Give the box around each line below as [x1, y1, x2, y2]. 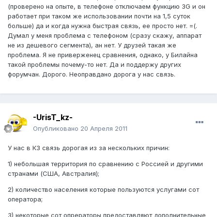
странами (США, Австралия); [8, 170, 99, 178]
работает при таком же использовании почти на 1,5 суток [8, 12, 190, 20]
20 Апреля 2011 [80, 124, 127, 133]
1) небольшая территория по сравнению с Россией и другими [8, 160, 203, 168]
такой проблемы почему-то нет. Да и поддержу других [8, 61, 181, 69]
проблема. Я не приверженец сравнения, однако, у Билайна [8, 51, 198, 59]
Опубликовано [33, 124, 80, 133]
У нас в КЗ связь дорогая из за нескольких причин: [8, 144, 170, 152]
